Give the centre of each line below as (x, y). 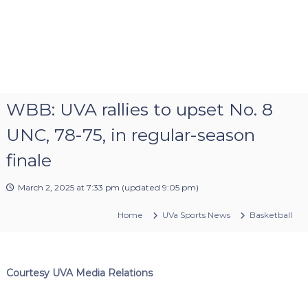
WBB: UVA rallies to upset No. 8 (139, 109)
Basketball (271, 214)
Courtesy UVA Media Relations (79, 273)
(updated (141, 187)
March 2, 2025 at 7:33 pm (68, 187)
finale (29, 160)
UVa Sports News (197, 214)
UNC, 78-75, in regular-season (130, 134)
